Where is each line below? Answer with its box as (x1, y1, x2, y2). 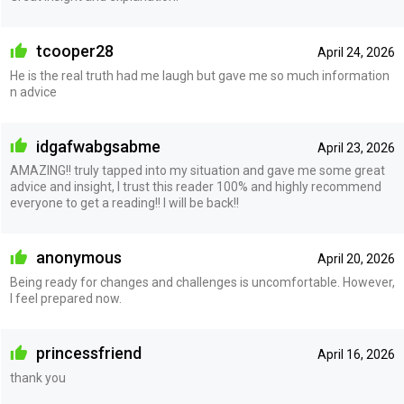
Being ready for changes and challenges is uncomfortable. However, (9, 275, 395, 290)
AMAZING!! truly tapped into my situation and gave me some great (9, 163, 385, 179)
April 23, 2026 (317, 140, 395, 155)
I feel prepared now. (9, 291, 122, 307)
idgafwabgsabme (32, 136, 161, 156)
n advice (9, 84, 57, 99)
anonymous (32, 248, 122, 268)
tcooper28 (32, 41, 114, 61)
